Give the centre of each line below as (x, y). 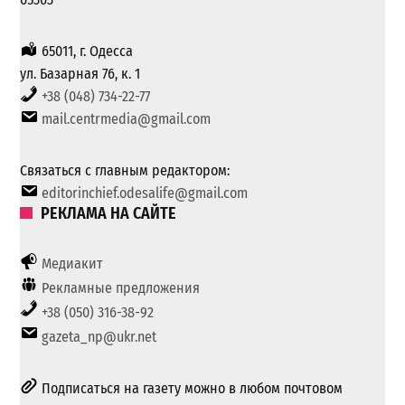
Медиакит (73, 264)
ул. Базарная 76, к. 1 (80, 74)
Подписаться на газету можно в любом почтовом (191, 389)
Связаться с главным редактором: (125, 171)
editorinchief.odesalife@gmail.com (145, 193)
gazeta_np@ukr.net (99, 337)
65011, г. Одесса (86, 52)
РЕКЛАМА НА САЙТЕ (108, 214)
